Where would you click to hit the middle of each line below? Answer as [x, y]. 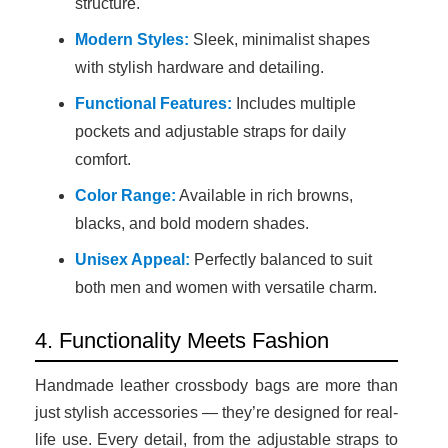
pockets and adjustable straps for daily [210, 131]
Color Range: [125, 195]
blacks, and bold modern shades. [192, 223]
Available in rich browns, [264, 195]
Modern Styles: [132, 39]
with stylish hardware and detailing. [199, 67]
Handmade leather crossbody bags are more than [216, 385]
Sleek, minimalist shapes [279, 39]
